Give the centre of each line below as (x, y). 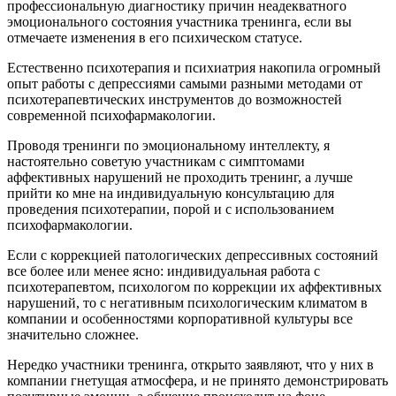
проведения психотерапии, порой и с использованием (171, 209)
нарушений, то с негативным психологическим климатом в (187, 302)
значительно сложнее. (73, 334)
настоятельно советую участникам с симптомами (156, 161)
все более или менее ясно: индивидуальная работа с (164, 270)
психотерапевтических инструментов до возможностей (175, 99)
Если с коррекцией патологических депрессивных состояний (193, 255)
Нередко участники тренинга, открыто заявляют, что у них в (190, 364)
